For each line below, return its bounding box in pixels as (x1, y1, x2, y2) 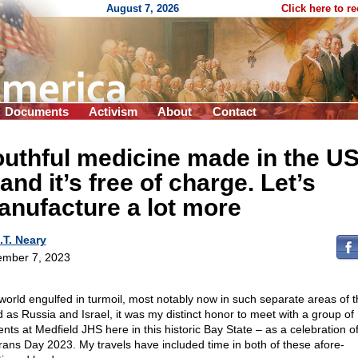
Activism (89, 105, 137, 118)
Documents (5, 105, 69, 118)
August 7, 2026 (106, 2, 179, 14)
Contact (213, 105, 257, 118)
